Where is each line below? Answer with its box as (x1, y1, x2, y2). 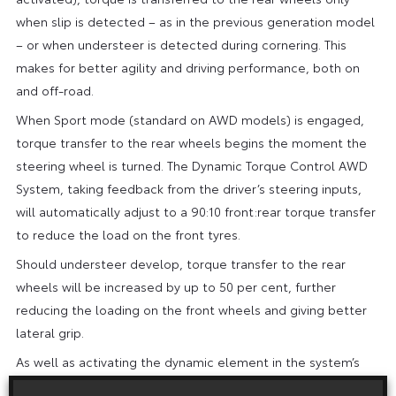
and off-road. (15, 80, 94, 99)
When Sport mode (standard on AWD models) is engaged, (15, 110, 364, 128)
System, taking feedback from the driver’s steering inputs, (15, 179, 362, 197)
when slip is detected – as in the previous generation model (15, 11, 375, 30)
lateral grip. (15, 323, 84, 341)
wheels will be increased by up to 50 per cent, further (15, 277, 336, 295)
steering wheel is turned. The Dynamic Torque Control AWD (15, 156, 368, 174)
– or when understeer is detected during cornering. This (15, 34, 346, 53)
